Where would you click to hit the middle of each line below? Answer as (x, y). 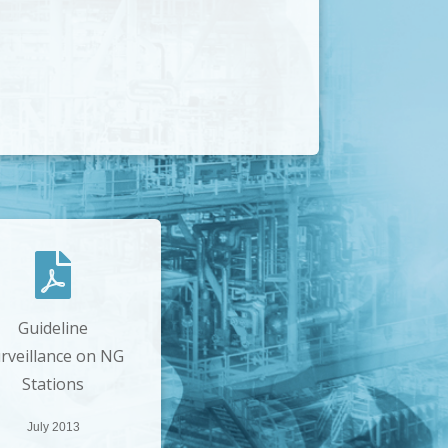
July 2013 (53, 427)
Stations (53, 384)
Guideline (53, 328)
